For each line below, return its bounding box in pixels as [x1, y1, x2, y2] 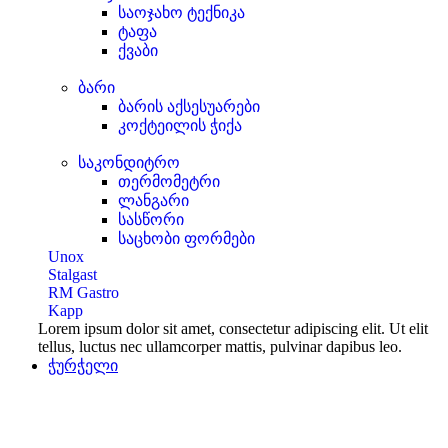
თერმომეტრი [118, 173, 220, 190]
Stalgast [48, 266, 97, 283]
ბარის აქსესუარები [118, 98, 260, 115]
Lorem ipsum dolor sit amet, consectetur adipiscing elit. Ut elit [38, 320, 428, 337]
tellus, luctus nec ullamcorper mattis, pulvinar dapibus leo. [38, 338, 402, 355]
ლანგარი [118, 192, 189, 209]
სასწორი [118, 211, 184, 228]
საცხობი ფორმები [118, 230, 255, 247]
